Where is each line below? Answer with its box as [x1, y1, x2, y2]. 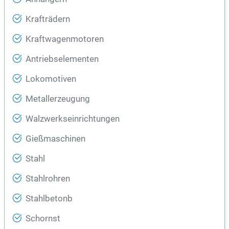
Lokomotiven [26, 74, 76, 84]
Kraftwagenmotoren [26, 34, 104, 44]
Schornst [26, 214, 60, 224]
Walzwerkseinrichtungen [26, 114, 120, 124]
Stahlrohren [26, 174, 70, 184]
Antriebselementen [26, 54, 99, 64]
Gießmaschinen [26, 134, 85, 144]
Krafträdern [26, 14, 70, 25]
